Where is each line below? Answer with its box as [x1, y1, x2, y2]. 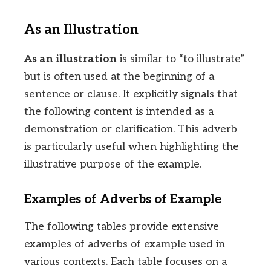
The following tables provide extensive [24, 220, 219, 233]
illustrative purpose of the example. [24, 157, 201, 171]
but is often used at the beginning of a [24, 70, 214, 83]
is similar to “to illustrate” [117, 52, 244, 65]
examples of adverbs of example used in [24, 238, 225, 251]
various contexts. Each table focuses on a [24, 255, 227, 269]
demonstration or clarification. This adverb [24, 122, 237, 135]
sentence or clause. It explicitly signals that [24, 87, 238, 100]
